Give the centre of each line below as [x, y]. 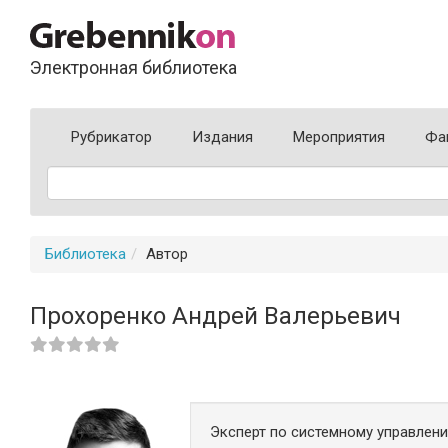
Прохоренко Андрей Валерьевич [215, 316]
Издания [222, 137]
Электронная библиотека [133, 67]
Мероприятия [339, 137]
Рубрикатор [111, 137]
